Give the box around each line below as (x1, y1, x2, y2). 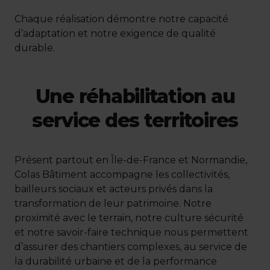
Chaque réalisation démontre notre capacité (14, 13, 228, 25)
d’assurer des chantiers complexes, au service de (14, 241, 247, 253)
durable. (14, 42, 55, 54)
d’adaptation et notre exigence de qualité (14, 28, 216, 40)
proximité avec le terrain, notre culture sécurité (14, 212, 243, 224)
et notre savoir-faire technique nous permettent (14, 227, 248, 239)
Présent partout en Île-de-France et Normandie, (14, 154, 247, 166)
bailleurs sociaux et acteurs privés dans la (14, 183, 213, 195)
